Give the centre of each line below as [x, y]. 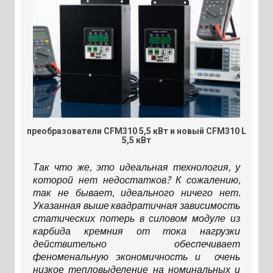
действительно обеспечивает [136, 244]
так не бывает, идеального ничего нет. [136, 193]
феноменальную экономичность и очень [136, 257]
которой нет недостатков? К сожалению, [136, 180]
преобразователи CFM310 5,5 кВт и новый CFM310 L [136, 131]
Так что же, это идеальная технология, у [136, 167]
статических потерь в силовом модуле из [136, 218]
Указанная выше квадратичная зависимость [136, 205]
